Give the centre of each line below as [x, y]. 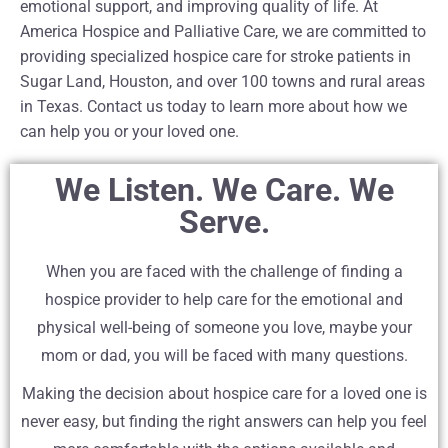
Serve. [224, 222]
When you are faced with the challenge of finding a [224, 272]
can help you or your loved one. [129, 132]
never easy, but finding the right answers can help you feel [224, 422]
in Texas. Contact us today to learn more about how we [213, 107]
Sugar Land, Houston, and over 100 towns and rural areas [222, 82]
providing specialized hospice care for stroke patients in [215, 57]
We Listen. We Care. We [224, 190]
